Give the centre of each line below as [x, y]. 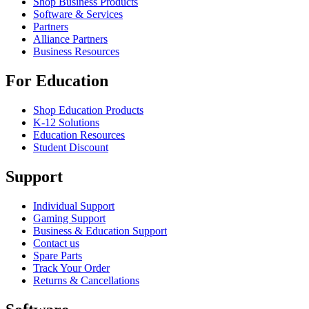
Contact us [56, 243]
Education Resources [79, 134]
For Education [57, 80]
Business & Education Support [100, 230]
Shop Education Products [88, 110]
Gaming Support [69, 218]
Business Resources [76, 52]
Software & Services [78, 14]
